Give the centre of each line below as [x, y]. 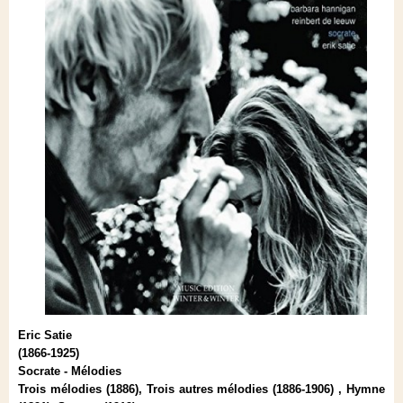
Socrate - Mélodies [70, 371]
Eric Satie [45, 335]
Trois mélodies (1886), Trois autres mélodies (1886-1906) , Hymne [201, 389]
